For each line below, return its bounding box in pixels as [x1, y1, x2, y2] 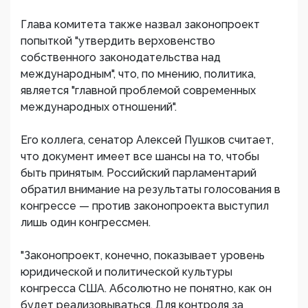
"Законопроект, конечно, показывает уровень [21, 249, 265, 262]
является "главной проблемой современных [21, 84, 256, 97]
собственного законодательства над [21, 51, 221, 64]
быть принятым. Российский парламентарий [21, 166, 256, 179]
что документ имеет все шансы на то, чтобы [21, 150, 259, 163]
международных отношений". [21, 100, 177, 113]
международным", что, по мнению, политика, [21, 67, 256, 80]
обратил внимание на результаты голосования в [21, 183, 280, 196]
